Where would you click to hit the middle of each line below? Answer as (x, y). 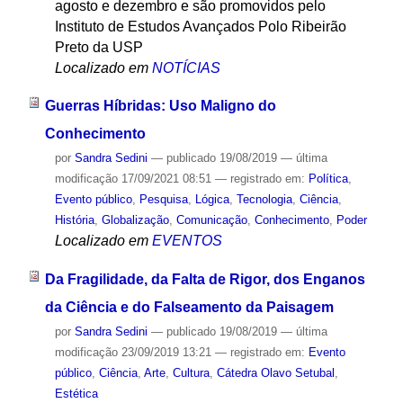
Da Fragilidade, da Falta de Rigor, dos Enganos (205, 280)
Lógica (212, 200)
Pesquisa (163, 200)
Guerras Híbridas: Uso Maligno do (160, 106)
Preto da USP (99, 47)
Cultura (191, 373)
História (74, 220)
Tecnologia (264, 200)
